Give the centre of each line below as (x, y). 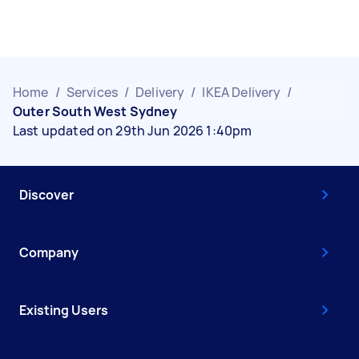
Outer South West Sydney (95, 111)
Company (49, 252)
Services (92, 92)
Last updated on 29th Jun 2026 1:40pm (133, 130)
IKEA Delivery (242, 92)
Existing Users (64, 310)
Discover (46, 194)
